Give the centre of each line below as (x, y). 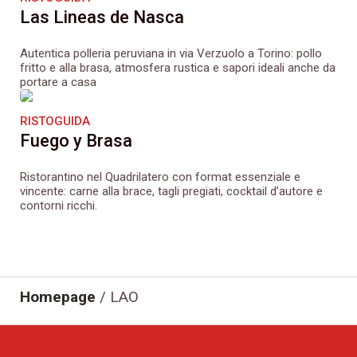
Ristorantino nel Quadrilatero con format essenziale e (160, 177)
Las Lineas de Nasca (102, 18)
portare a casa (58, 82)
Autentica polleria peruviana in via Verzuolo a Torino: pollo (171, 54)
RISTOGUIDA (55, 122)
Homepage (58, 297)
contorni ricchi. (59, 206)
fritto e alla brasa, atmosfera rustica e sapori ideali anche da (178, 68)
